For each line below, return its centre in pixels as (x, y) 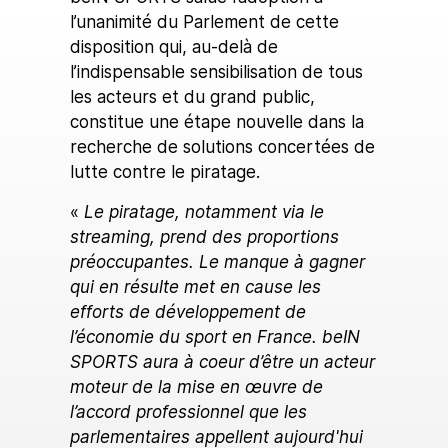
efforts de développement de (188, 312)
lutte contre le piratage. (165, 172)
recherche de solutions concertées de (222, 147)
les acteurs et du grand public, (192, 97)
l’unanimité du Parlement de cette (204, 22)
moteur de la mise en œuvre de (196, 387)
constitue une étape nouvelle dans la (217, 122)
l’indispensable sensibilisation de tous (216, 72)
